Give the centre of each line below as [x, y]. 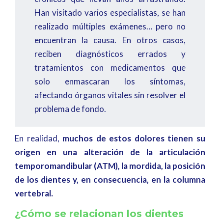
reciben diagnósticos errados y [110, 54]
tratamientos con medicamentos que [110, 68]
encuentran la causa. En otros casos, [110, 40]
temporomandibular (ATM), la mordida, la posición [110, 165]
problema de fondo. [70, 109]
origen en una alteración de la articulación [110, 152]
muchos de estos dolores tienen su [134, 138]
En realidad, [39, 138]
